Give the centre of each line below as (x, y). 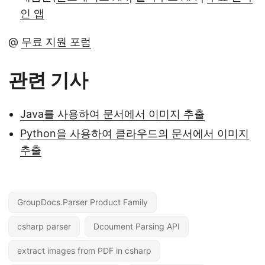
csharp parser (44, 226)
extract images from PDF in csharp (84, 250)
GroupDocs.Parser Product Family (83, 202)
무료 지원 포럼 (56, 41)
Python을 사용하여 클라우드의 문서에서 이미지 (135, 133)
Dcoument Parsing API (137, 226)
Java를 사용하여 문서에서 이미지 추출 (112, 114)
